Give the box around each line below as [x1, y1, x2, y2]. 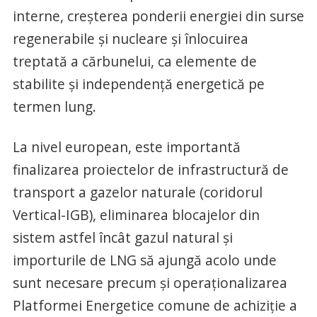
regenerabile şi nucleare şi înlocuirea [12, 28, 248, 48]
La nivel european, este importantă [12, 137, 241, 156]
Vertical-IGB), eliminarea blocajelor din [12, 204, 260, 224]
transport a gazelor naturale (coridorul [12, 182, 263, 202]
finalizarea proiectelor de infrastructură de [12, 159, 289, 179]
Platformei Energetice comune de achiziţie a [12, 295, 297, 315]
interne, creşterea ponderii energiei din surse [12, 6, 304, 25]
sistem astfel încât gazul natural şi [12, 227, 233, 247]
